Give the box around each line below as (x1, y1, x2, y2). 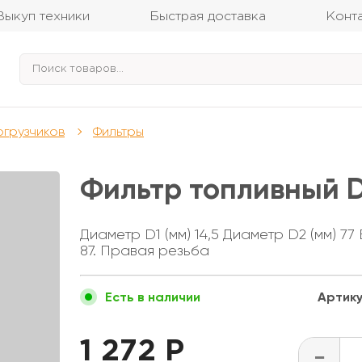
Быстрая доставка (149, 11, 266, 23)
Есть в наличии (105, 289, 200, 305)
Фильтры (93, 124, 144, 139)
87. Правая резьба (80, 242, 209, 259)
